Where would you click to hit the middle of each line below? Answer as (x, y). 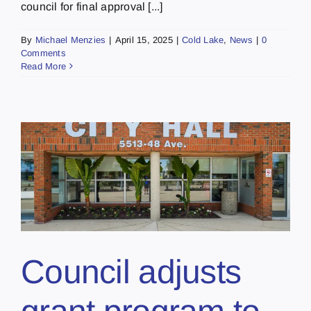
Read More (44, 66)
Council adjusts (131, 272)
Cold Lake (203, 40)
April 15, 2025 (144, 40)
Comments (43, 53)
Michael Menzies (70, 40)
